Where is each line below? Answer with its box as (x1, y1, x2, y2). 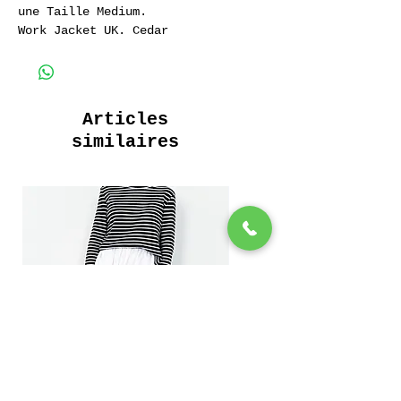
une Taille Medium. (18, 4, 147, 19)
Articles (82, 108, 168, 130)
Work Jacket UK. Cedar (18, 22, 168, 38)
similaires (72, 131, 179, 152)
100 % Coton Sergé (18, 41, 140, 56)
